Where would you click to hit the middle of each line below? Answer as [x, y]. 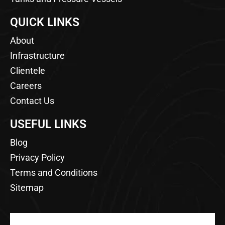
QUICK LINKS [45, 22]
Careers [26, 85]
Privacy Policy [37, 157]
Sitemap [27, 187]
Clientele [28, 70]
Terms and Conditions [54, 172]
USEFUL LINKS [48, 124]
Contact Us [32, 100]
